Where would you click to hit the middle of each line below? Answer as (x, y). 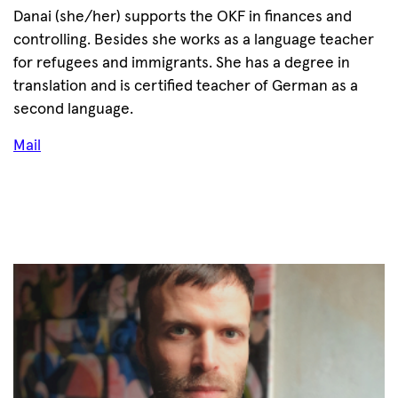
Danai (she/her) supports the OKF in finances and (183, 17)
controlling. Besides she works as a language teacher (194, 40)
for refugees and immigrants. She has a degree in (182, 63)
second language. (73, 109)
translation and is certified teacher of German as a (186, 86)
